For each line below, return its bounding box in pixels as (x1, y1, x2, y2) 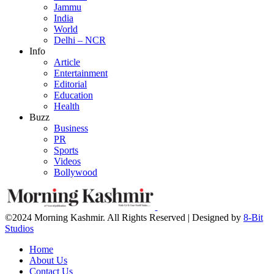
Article (54, 57, 80, 68)
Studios (5, 223, 34, 234)
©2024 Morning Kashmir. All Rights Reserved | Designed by (5, 212, 243, 223)
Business (54, 123, 88, 134)
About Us (29, 255, 67, 266)
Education (54, 90, 93, 101)
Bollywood (54, 167, 97, 178)
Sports (54, 145, 78, 156)
